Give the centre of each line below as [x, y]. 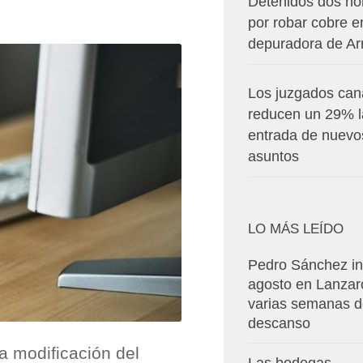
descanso [279, 323]
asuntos [273, 156]
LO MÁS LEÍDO [296, 229]
